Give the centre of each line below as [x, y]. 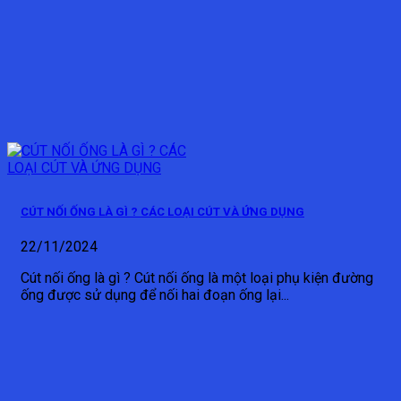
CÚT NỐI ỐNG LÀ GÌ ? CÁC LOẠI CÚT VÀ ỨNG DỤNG [162, 211]
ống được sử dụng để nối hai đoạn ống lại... [155, 294]
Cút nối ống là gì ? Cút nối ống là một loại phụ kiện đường [197, 277]
